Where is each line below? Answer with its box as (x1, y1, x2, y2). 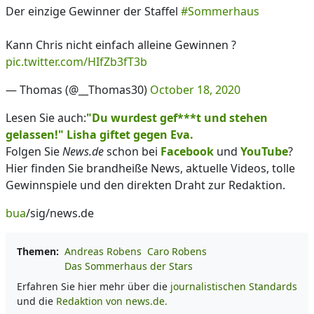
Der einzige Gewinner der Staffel (6, 4, 181, 19)
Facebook (161, 144, 214, 159)
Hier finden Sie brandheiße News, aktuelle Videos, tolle (6, 161, 295, 176)
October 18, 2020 (150, 82, 240, 97)
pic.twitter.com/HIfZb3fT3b (6, 54, 147, 69)
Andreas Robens (64, 245, 142, 258)
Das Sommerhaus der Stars (64, 259, 193, 273)
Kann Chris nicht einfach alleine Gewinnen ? (6, 37, 236, 53)
